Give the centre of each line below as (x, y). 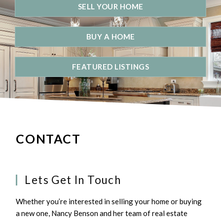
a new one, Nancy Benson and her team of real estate (102, 213)
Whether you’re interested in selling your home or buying (109, 201)
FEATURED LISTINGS (110, 66)
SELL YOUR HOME (110, 6)
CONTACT (48, 138)
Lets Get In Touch (73, 180)
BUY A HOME (110, 36)
